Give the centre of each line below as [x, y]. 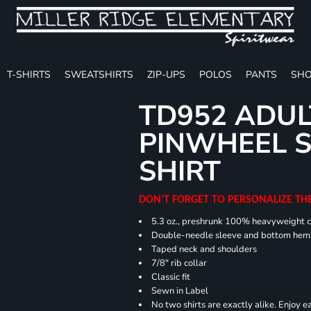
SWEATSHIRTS [99, 74]
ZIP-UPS [166, 74]
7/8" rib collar [179, 263]
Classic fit [172, 277]
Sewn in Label [180, 291]
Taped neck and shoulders [204, 249]
